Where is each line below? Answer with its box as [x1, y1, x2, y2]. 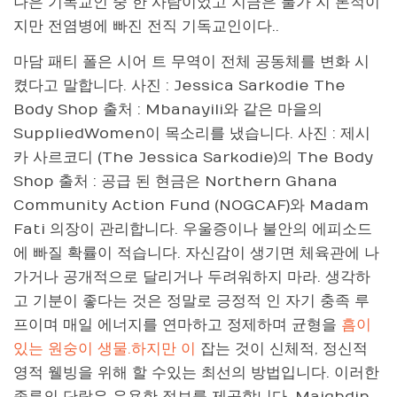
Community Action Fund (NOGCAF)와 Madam [13, 196, 369, 214]
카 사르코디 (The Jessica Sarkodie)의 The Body [13, 148, 373, 167]
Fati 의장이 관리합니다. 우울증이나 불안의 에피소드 [13, 220, 372, 238]
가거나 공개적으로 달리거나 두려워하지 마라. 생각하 [13, 268, 370, 286]
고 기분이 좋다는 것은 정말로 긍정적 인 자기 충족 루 [13, 292, 370, 310]
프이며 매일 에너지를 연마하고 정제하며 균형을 [13, 315, 341, 334]
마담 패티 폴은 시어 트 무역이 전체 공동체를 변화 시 [13, 52, 370, 71]
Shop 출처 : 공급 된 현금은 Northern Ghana [13, 172, 338, 191]
